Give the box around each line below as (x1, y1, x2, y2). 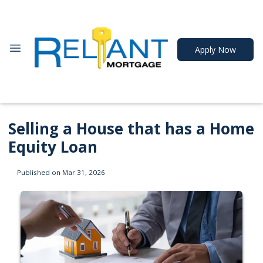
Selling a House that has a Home (8, 118, 254, 139)
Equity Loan (8, 136, 97, 157)
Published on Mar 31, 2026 (16, 167, 105, 177)
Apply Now (195, 44, 236, 55)
